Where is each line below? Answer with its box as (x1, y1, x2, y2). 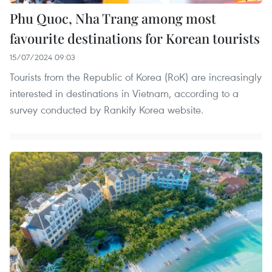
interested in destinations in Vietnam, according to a (10, 86, 239, 101)
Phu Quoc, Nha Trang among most (10, 9, 216, 28)
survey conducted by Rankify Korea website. (10, 103, 203, 117)
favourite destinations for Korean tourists (10, 29, 260, 48)
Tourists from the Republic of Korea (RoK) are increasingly (10, 70, 262, 84)
